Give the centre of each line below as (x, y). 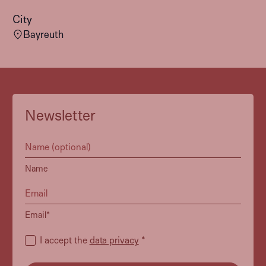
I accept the (64, 239)
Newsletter (60, 114)
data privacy (114, 239)
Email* (37, 214)
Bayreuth (44, 34)
